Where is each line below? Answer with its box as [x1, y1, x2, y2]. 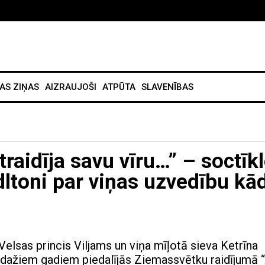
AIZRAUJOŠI [45, 82, 96, 93]
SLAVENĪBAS [141, 82, 193, 93]
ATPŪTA [102, 82, 135, 93]
